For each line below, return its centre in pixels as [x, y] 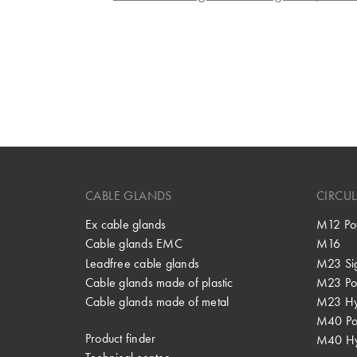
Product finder [121, 339]
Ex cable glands [126, 225]
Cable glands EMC [134, 244]
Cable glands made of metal [157, 301]
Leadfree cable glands [143, 263]
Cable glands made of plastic [159, 282]
